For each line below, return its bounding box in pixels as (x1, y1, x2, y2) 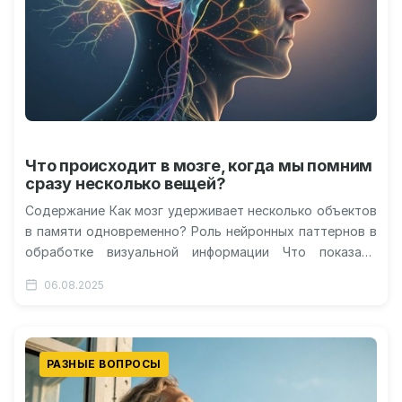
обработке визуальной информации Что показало (25, 243, 377, 259)
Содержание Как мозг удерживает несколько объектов (25, 202, 377, 218)
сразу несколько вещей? (25, 173, 226, 193)
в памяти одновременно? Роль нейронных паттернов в (25, 223, 377, 239)
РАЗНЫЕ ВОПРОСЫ (47, 356, 162, 371)
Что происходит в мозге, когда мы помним (25, 155, 373, 175)
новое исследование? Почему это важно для (25, 264, 377, 280)
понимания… (25, 284, 102, 301)
